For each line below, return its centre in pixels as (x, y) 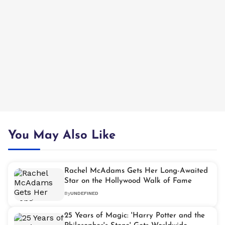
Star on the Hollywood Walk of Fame (128, 181)
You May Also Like (62, 136)
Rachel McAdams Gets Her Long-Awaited (136, 171)
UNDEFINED (84, 193)
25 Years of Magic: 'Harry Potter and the (135, 216)
